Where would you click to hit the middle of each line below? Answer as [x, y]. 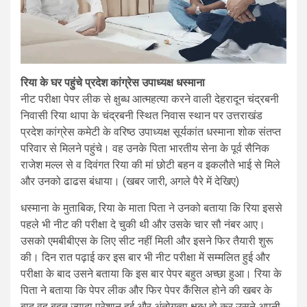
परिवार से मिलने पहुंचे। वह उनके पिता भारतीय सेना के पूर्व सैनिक [145, 148]
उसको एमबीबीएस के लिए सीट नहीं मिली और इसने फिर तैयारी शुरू [147, 241]
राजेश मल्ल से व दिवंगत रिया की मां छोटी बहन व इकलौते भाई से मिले [150, 164]
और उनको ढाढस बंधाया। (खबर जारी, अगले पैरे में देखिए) [130, 181]
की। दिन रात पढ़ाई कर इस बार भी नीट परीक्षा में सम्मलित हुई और [145, 257]
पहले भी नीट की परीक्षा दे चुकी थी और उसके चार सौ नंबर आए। [143, 224]
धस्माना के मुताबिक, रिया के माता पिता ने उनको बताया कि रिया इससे [151, 208]
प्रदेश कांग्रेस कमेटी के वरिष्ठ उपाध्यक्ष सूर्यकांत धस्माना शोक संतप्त [151, 132]
